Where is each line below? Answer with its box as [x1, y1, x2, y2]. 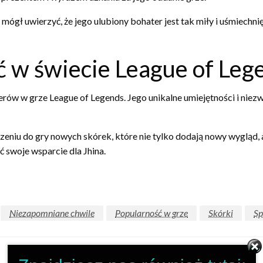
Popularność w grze [115, 207, 188, 219]
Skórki [208, 207, 233, 219]
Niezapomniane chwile [9, 207, 95, 219]
